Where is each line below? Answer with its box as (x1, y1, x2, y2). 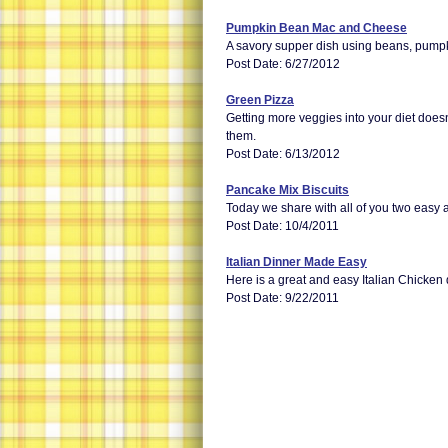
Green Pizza (226, 93, 294, 107)
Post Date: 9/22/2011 (226, 291, 339, 305)
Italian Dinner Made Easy (226, 255, 367, 269)
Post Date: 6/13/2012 (226, 147, 340, 161)
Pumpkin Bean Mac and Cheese (226, 21, 407, 35)
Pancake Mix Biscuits (226, 183, 349, 197)
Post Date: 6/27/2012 (226, 57, 340, 71)
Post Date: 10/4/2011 (226, 219, 339, 233)
